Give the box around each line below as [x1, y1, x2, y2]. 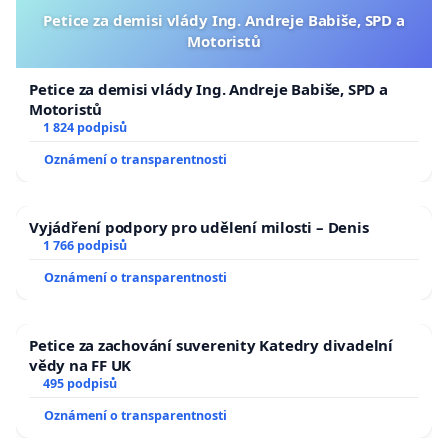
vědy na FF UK [29, 355, 132, 376]
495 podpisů [42, 375, 117, 393]
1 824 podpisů [42, 119, 127, 137]
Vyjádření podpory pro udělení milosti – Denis [29, 217, 369, 238]
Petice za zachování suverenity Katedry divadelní [29, 335, 393, 356]
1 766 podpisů [42, 237, 127, 255]
